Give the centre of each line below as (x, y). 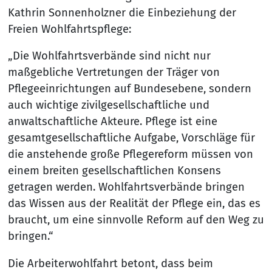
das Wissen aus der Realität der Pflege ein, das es (134, 204)
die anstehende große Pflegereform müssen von (130, 155)
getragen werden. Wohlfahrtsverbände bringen (126, 187)
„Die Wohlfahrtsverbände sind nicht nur (109, 56)
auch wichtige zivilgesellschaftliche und (108, 105)
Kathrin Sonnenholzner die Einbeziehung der (122, 13)
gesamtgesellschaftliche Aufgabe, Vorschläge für (131, 138)
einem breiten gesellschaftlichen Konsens (114, 171)
